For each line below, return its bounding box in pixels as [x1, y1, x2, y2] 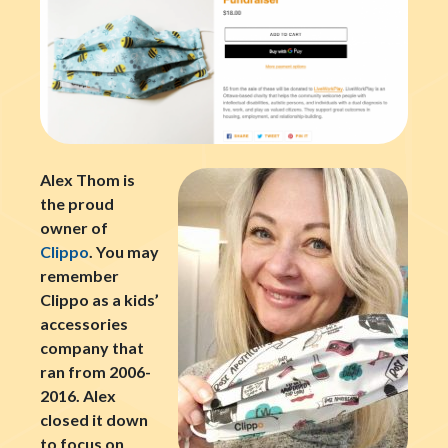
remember [40, 265, 119, 285]
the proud [40, 193, 114, 213]
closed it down [40, 409, 148, 429]
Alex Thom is [40, 169, 135, 189]
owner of [40, 217, 108, 237]
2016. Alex [40, 385, 116, 405]
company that [40, 337, 144, 357]
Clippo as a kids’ [40, 289, 159, 309]
